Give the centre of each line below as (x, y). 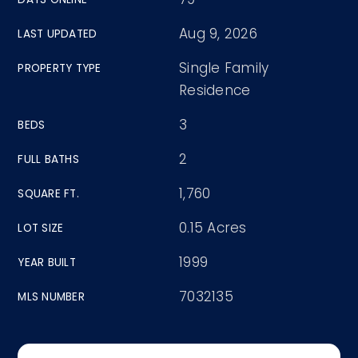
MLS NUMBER (51, 297)
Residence (215, 90)
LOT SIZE (41, 228)
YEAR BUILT (47, 263)
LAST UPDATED (58, 34)
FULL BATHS (48, 159)
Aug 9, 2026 (218, 34)
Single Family (224, 68)
